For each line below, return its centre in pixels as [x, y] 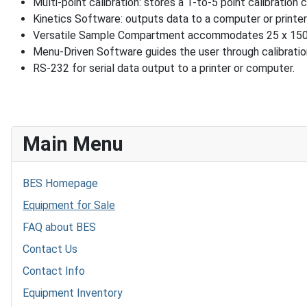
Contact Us [50, 249]
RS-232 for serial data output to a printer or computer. [164, 68]
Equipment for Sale [69, 205]
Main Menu [73, 144]
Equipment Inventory [73, 293]
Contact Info [54, 271]
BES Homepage [60, 183]
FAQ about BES [59, 227]
